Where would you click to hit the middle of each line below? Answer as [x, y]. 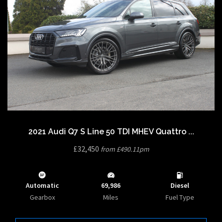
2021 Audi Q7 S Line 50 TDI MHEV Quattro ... [111, 131]
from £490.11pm [125, 149]
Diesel [180, 185]
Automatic [42, 185]
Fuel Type [180, 197]
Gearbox [42, 197]
